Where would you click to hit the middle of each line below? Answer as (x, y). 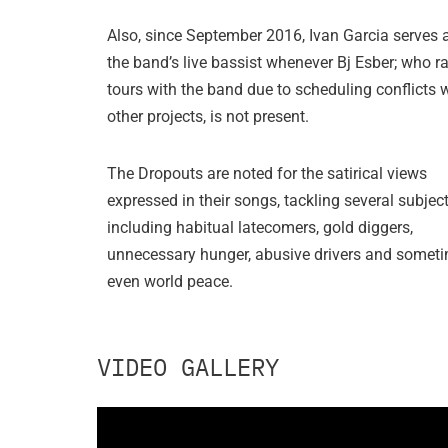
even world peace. (170, 282)
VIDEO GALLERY (188, 367)
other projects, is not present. (208, 117)
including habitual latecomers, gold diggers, (260, 228)
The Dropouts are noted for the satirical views (267, 174)
